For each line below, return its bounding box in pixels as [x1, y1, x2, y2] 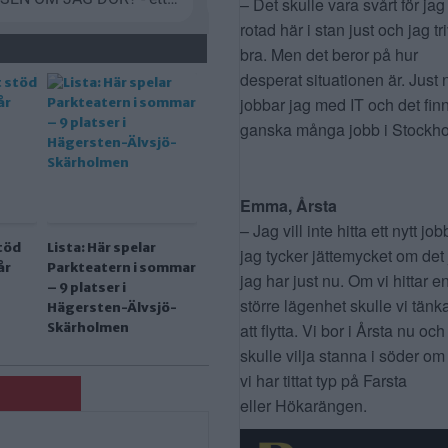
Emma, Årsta [240, 193, 337, 217]
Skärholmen [47, 318, 129, 336]
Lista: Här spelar [47, 238, 156, 256]
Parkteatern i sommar [47, 258, 196, 276]
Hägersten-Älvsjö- [47, 298, 177, 316]
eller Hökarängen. [240, 393, 367, 417]
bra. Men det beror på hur [240, 42, 418, 66]
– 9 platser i [47, 278, 126, 296]
